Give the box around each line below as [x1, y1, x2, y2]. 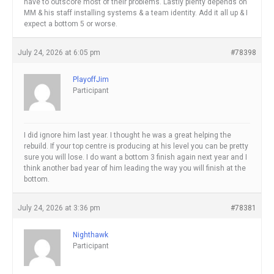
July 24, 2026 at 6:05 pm [18, 48, 100, 57]
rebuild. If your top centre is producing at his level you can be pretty [24, 142, 248, 151]
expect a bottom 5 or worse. [24, 20, 117, 29]
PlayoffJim [73, 75, 109, 84]
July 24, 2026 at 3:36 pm [18, 204, 100, 213]
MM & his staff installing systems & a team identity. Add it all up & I [24, 9, 248, 18]
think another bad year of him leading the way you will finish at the [24, 164, 246, 173]
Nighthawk [73, 231, 108, 240]
